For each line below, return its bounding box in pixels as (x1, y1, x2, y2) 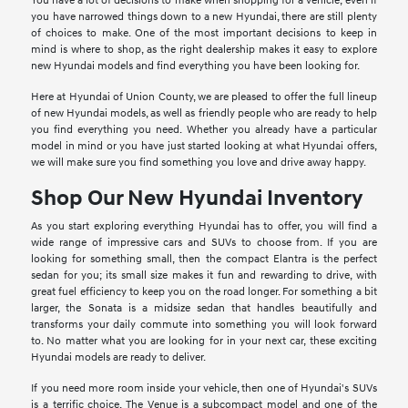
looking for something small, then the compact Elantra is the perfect (31, 252, 377, 267)
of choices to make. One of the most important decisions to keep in (31, 26, 377, 41)
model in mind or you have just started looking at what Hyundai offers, (31, 139, 377, 154)
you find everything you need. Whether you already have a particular (31, 123, 377, 138)
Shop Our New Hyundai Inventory (31, 185, 364, 213)
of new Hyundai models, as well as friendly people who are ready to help (31, 107, 377, 121)
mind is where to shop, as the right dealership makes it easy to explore (31, 43, 377, 57)
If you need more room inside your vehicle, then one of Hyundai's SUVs (31, 382, 377, 396)
